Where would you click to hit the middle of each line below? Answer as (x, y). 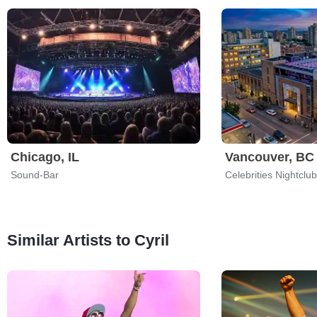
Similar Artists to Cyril (88, 240)
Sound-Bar (35, 174)
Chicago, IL (45, 157)
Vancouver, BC (270, 157)
